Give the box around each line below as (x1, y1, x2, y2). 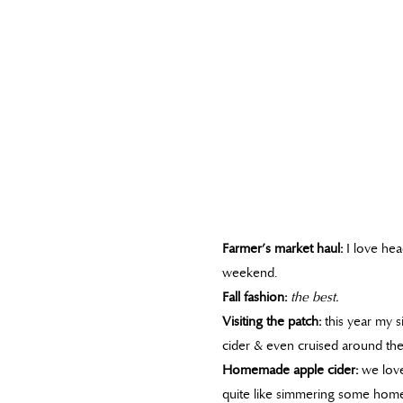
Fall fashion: (222, 288, 287, 305)
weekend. (222, 264, 277, 281)
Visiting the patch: (222, 312, 321, 329)
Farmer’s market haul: (222, 239, 343, 256)
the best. (291, 288, 338, 305)
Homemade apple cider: (222, 361, 358, 378)
